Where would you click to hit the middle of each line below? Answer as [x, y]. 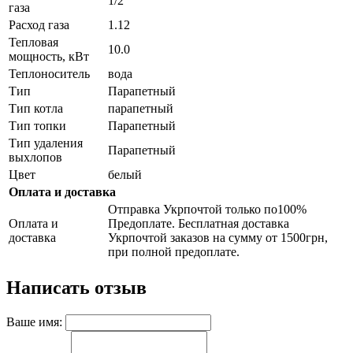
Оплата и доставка [62, 192]
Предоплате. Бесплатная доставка [199, 224]
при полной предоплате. [174, 252]
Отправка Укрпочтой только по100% [207, 210]
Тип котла [36, 109]
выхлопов [35, 158]
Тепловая [33, 43]
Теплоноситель [49, 74]
